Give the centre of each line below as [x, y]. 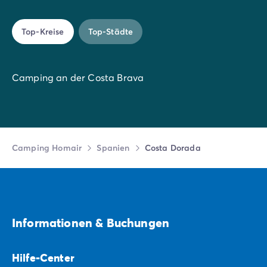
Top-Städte [111, 31]
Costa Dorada [173, 147]
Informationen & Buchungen [91, 222]
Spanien [113, 147]
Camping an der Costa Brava [78, 77]
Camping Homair [47, 147]
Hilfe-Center [43, 257]
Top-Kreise [43, 31]
